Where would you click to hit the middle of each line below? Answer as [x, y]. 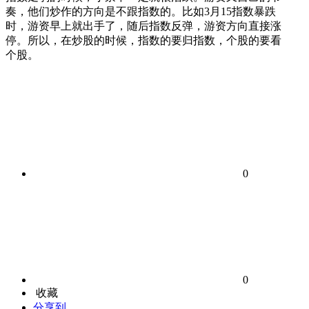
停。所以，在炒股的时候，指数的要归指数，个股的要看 [143, 40]
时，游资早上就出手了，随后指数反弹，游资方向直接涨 [143, 26]
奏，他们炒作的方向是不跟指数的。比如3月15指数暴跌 [141, 11]
